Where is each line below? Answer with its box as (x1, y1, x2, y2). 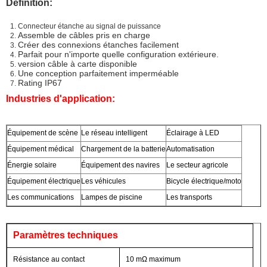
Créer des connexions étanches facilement (18, 39, 179, 49)
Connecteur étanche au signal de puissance (18, 21, 161, 30)
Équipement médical (7, 144, 74, 153)
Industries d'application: (6, 93, 115, 104)
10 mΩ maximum (126, 254, 181, 263)
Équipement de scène (7, 128, 78, 137)
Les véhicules (81, 176, 126, 185)
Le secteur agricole (166, 160, 228, 169)
